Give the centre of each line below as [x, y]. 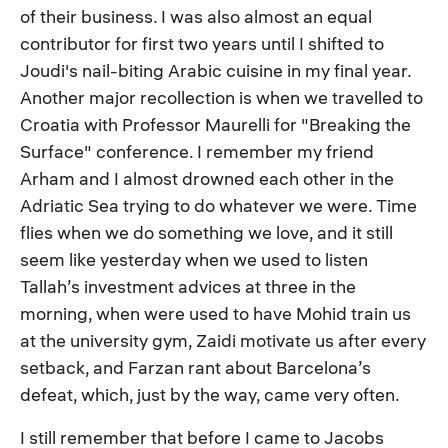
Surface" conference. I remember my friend [197, 151]
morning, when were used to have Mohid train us [215, 313]
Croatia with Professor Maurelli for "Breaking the [215, 124]
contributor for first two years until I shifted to [202, 43]
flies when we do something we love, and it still [206, 232]
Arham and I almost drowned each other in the [207, 178]
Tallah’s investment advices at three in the [188, 286]
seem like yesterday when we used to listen [194, 259]
